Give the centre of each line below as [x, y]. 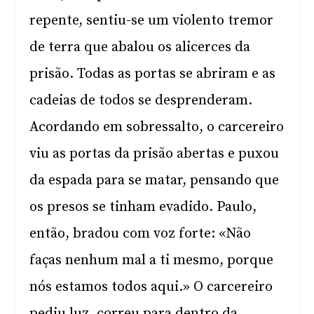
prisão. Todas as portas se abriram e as [153, 74]
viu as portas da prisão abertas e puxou [155, 154]
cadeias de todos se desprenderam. [141, 101]
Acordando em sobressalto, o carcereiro [157, 127]
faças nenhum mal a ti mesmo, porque [152, 260]
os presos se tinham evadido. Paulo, [143, 207]
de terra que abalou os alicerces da [140, 47]
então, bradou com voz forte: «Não [141, 234]
